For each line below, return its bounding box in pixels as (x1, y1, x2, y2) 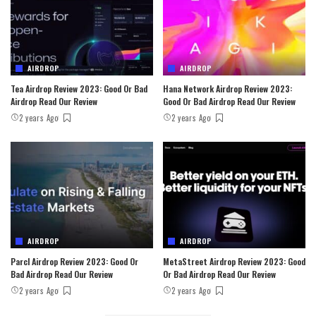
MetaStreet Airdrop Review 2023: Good (163, 255, 305, 268)
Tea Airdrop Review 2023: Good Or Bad (11, 82, 147, 95)
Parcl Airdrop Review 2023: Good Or (11, 255, 138, 268)
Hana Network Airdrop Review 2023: (163, 82, 292, 95)
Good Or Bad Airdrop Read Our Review (163, 95, 296, 107)
